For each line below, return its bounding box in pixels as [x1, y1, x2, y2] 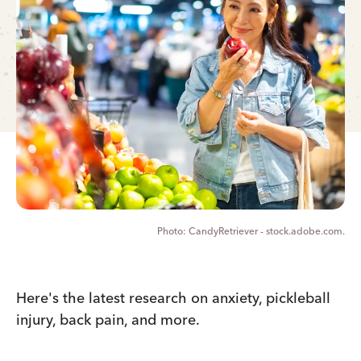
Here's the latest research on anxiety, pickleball [16, 288, 330, 307]
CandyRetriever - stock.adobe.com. [189, 224, 345, 237]
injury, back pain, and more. [16, 309, 200, 329]
